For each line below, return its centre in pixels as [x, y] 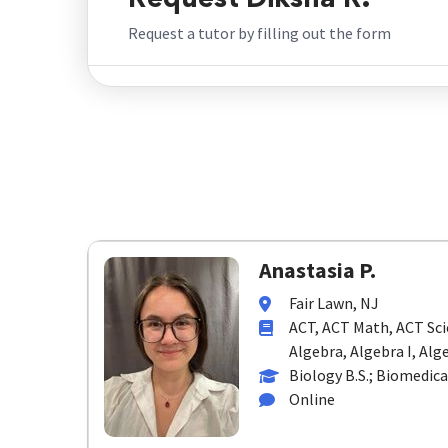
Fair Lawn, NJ [334, 303]
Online [312, 399]
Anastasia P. [317, 270]
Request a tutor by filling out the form [259, 33]
